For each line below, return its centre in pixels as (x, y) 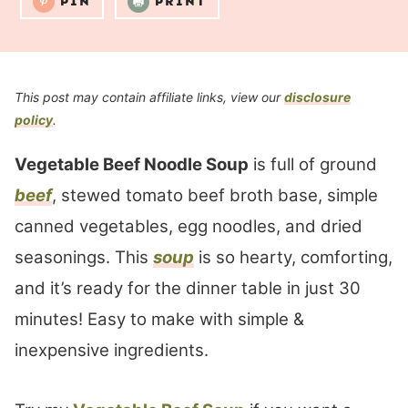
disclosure (317, 97)
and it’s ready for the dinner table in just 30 (188, 289)
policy (34, 120)
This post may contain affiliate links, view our (149, 97)
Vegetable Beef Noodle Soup (132, 165)
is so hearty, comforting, (293, 258)
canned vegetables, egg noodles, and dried (189, 227)
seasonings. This (84, 258)
